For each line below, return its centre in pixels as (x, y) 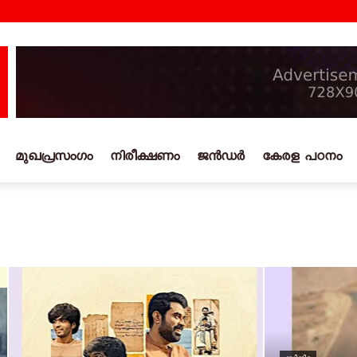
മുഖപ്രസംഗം (54, 159)
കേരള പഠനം (302, 159)
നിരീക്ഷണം (145, 159)
